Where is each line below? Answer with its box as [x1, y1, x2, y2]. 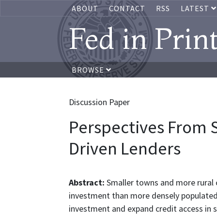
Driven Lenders [69, 137, 181, 159]
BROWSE [72, 65, 106, 75]
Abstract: [69, 177, 107, 188]
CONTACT [109, 3, 145, 13]
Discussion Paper [69, 96, 130, 108]
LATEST [181, 3, 211, 13]
